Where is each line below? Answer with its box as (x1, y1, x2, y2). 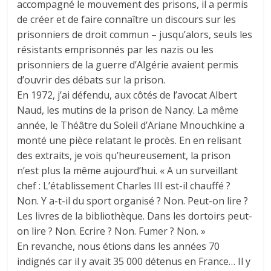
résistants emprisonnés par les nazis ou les (17, 42, 214, 56)
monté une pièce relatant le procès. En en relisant (17, 133, 242, 147)
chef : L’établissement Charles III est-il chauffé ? (17, 178, 231, 192)
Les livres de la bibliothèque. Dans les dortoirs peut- (17, 209, 253, 223)
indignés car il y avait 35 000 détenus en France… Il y (17, 254, 251, 268)
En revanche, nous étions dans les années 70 (17, 239, 220, 253)
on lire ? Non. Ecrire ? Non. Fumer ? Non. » (17, 224, 206, 238)
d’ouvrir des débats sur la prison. (17, 73, 166, 87)
